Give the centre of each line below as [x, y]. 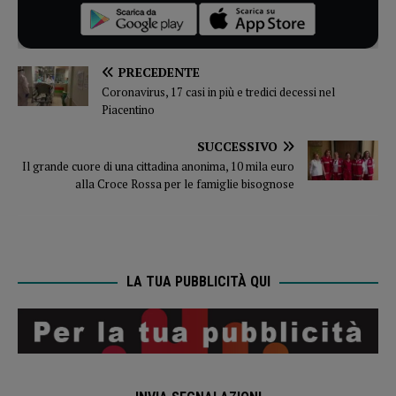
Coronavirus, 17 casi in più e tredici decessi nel [218, 92]
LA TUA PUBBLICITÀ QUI [198, 282]
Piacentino [128, 110]
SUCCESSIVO [237, 147]
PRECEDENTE [159, 72]
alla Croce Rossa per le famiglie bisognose [185, 184]
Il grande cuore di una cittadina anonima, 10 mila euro [158, 167]
